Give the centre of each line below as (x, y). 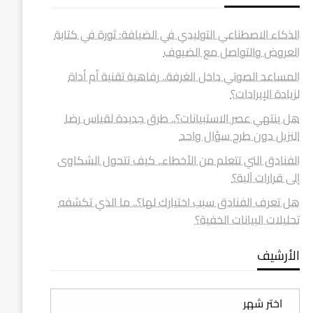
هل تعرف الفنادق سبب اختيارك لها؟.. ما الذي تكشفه (179, 202)
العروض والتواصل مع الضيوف (231, 52)
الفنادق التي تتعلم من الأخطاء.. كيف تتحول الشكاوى (178, 160)
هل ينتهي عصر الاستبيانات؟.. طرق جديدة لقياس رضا (182, 118)
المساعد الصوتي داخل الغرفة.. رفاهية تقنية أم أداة (184, 76)
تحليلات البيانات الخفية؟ (247, 219)
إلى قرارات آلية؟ (265, 177)
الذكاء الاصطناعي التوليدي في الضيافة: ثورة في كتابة (177, 34)
